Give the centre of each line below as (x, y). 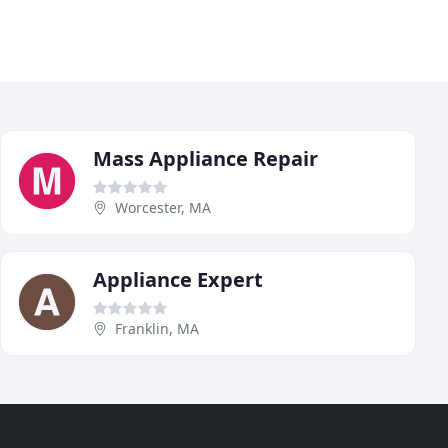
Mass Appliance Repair (205, 158)
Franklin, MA (157, 328)
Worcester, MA (163, 207)
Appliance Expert (178, 279)
